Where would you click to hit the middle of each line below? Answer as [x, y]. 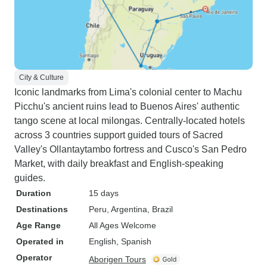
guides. [30, 178]
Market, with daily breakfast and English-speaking [119, 164]
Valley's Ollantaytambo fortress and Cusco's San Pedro [131, 149]
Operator [34, 257]
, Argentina [127, 209]
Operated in [40, 241]
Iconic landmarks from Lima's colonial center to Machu [128, 92]
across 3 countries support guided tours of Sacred [119, 135]
